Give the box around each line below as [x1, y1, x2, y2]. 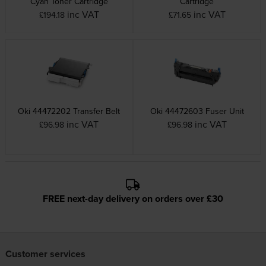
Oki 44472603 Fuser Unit [150, 105, 244, 118]
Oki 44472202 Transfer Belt [18, 105, 121, 118]
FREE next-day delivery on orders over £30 [43, 192, 223, 206]
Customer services [5, 247, 85, 261]
